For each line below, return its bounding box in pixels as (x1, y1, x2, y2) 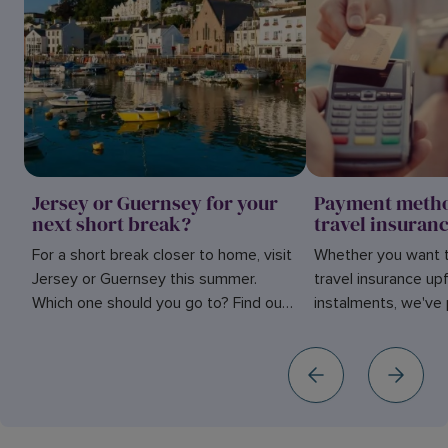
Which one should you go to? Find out (32, 293, 288, 313)
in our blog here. (32, 317, 141, 337)
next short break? (32, 210, 191, 238)
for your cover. (314, 341, 413, 361)
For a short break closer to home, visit (32, 245, 292, 265)
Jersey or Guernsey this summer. (32, 269, 257, 289)
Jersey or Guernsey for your (32, 189, 278, 217)
